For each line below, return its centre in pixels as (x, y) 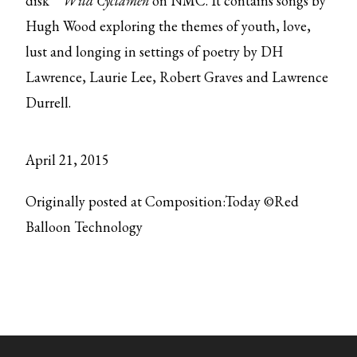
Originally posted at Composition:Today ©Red (163, 201)
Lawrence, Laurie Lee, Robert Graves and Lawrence (177, 77)
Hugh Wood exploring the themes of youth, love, (169, 26)
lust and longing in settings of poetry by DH (155, 51)
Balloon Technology (84, 227)
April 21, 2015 (68, 160)
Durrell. (49, 102)
